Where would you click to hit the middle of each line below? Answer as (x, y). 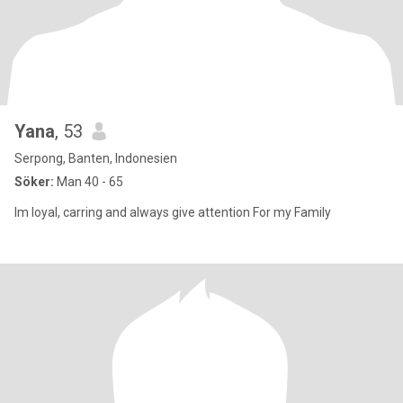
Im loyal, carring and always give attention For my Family (173, 212)
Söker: (34, 182)
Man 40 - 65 (89, 182)
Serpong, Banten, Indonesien (96, 158)
